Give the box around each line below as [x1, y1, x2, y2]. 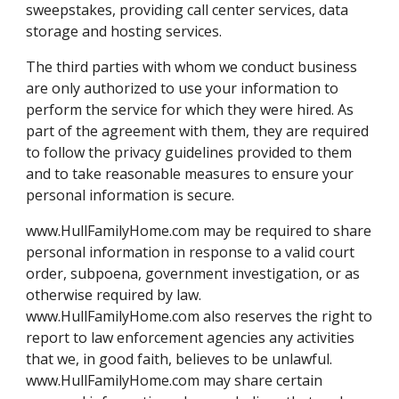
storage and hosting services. [26, 21, 223, 41]
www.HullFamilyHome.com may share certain [26, 370, 323, 390]
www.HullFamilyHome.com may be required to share [26, 221, 372, 240]
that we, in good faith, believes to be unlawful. [26, 349, 333, 369]
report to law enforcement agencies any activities [26, 328, 355, 347]
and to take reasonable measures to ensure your [26, 164, 354, 183]
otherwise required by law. [26, 285, 202, 305]
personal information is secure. [26, 185, 235, 205]
